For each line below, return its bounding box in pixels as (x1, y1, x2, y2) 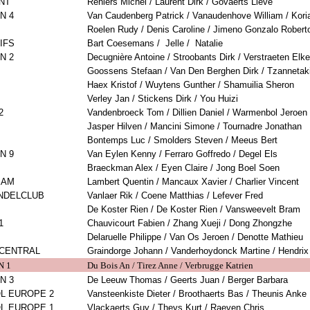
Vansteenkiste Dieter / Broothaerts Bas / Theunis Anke (87, 289, 307, 300)
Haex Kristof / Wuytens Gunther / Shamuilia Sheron (87, 80, 294, 91)
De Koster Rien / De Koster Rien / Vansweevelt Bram (87, 204, 300, 215)
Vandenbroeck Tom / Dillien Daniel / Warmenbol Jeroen (87, 107, 307, 118)
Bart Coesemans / (87, 38, 160, 49)
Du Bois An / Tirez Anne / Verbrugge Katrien (87, 260, 253, 271)
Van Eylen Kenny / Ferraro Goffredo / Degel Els (87, 149, 277, 160)
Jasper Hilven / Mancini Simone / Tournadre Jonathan (87, 121, 302, 132)
